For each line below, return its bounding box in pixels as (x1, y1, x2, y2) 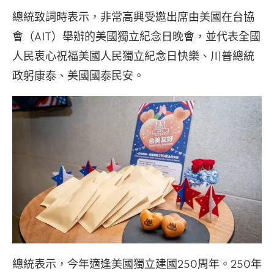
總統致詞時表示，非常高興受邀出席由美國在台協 (12, 9, 254, 26)
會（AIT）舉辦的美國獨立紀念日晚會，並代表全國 (12, 28, 261, 46)
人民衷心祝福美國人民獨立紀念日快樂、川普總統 (12, 48, 254, 65)
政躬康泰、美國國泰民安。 (12, 67, 144, 85)
